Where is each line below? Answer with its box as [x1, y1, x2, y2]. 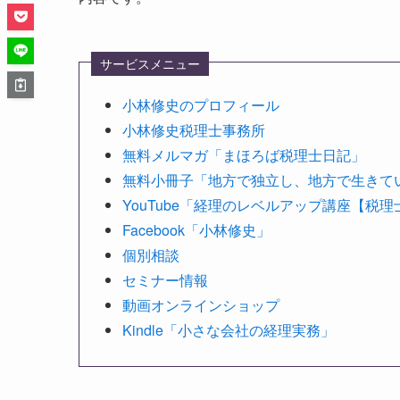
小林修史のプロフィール [122, 95, 279, 116]
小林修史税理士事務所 [122, 120, 265, 141]
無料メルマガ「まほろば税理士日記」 [122, 145, 365, 166]
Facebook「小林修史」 [122, 220, 271, 241]
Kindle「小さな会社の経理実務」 [122, 320, 335, 341]
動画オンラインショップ [122, 295, 279, 316]
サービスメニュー [99, 54, 200, 72]
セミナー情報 [122, 270, 208, 291]
